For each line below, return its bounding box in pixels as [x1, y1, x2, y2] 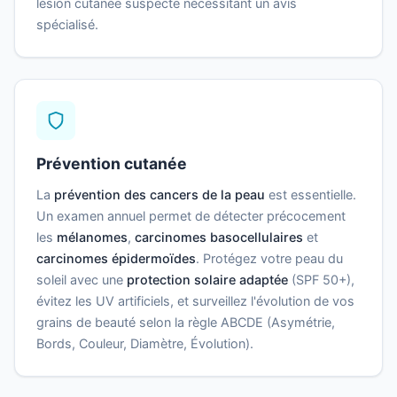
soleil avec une [36, 271, 127, 287]
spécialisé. [36, 16, 98, 32]
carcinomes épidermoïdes [36, 250, 196, 266]
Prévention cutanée [36, 153, 187, 173]
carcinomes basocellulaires [135, 229, 303, 245]
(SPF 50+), [288, 271, 354, 287]
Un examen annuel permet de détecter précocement [36, 207, 346, 223]
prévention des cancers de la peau [54, 186, 265, 202]
